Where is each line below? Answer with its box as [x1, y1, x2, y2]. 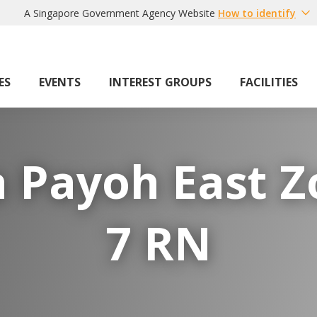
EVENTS [39, 74, 81, 90]
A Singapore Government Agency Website [24, 6, 215, 20]
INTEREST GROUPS [109, 74, 212, 90]
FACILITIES [240, 74, 298, 90]
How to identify [218, 6, 296, 20]
